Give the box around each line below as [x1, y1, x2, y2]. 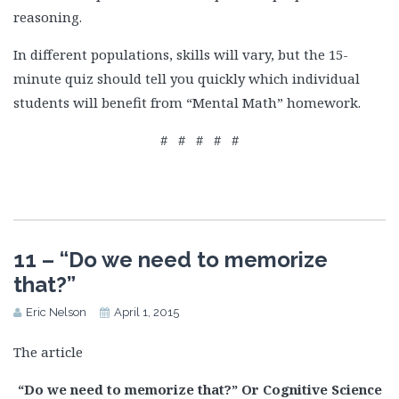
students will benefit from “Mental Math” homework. [13, 94, 361, 112]
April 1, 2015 [114, 305, 179, 320]
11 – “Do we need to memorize [13, 247, 328, 273]
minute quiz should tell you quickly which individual [13, 69, 360, 88]
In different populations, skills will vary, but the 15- [13, 45, 348, 64]
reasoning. [13, 8, 82, 27]
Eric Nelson [26, 305, 86, 320]
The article [13, 343, 83, 362]
